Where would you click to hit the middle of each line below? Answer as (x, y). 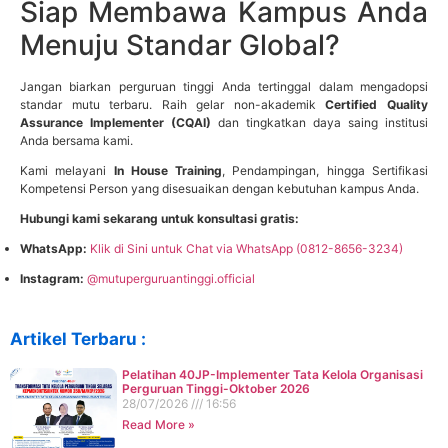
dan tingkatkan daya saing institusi (319, 123)
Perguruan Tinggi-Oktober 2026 (216, 389)
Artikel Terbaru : (78, 339)
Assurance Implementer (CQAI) (115, 123)
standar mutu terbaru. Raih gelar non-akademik (173, 105)
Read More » (158, 425)
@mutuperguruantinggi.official (171, 279)
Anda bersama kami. (76, 141)
